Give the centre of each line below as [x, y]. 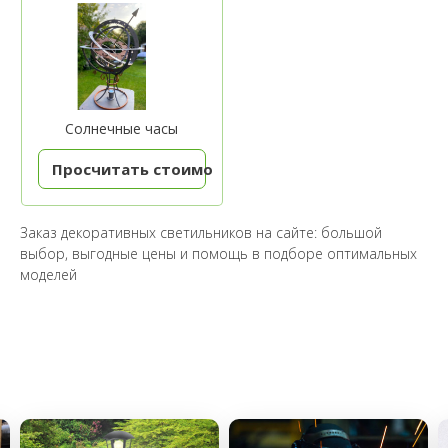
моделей [48, 274]
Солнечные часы [122, 129]
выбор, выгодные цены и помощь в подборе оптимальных [218, 253]
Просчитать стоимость [145, 168]
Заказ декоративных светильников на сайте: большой [201, 232]
